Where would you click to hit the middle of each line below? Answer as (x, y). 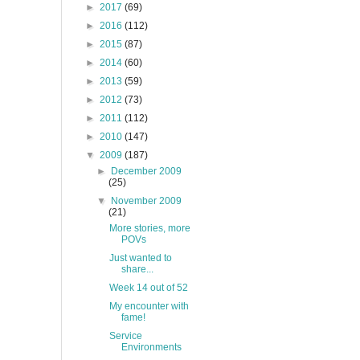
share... (137, 269)
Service (125, 336)
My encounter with (149, 306)
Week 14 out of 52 (148, 288)
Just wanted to (140, 258)
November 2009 (147, 201)
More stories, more (149, 228)
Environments (151, 347)
